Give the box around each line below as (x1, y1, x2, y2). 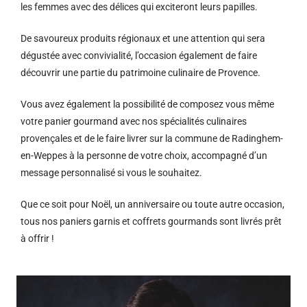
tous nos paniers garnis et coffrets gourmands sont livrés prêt (21, 216, 282, 227)
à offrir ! (21, 233, 54, 244)
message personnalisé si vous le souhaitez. (21, 167, 202, 178)
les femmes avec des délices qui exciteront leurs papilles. (21, 1, 258, 12)
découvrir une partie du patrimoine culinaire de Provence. (21, 67, 260, 78)
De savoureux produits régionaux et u (21, 33, 178, 44)
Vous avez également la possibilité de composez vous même (21, 99, 274, 110)
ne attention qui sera (178, 33, 265, 44)
